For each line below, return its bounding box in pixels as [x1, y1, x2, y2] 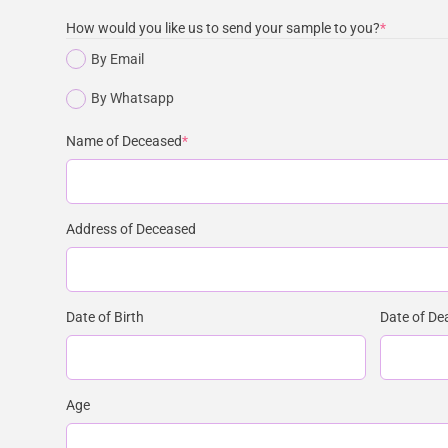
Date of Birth [65, 308, 144, 325]
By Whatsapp [90, 90, 174, 107]
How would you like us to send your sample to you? [65, 19, 380, 36]
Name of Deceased [65, 132, 182, 149]
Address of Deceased [65, 220, 196, 237]
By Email [90, 50, 144, 67]
